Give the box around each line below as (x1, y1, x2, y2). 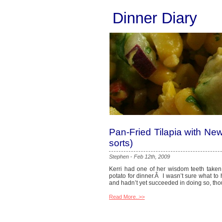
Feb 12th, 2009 (134, 154, 170, 160)
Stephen (109, 154, 129, 160)
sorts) (109, 138, 133, 148)
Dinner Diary (112, 9, 197, 27)
